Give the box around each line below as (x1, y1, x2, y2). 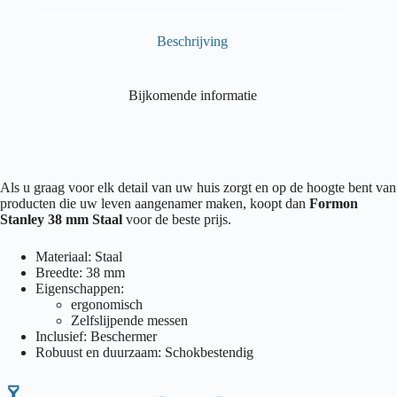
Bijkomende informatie (128, 88, 257, 104)
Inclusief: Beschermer (35, 328, 157, 344)
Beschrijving (157, 34, 229, 50)
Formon (309, 195, 358, 211)
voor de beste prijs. (122, 211, 231, 227)
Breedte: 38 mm (35, 264, 125, 280)
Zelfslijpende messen (71, 312, 188, 328)
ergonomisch (71, 296, 143, 312)
